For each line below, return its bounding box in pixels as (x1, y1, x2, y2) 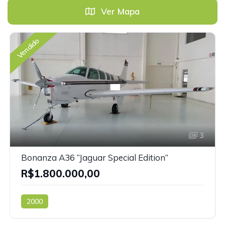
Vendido (15, 36, 41, 60)
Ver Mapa (98, 6, 140, 17)
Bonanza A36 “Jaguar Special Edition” (21, 152, 168, 163)
